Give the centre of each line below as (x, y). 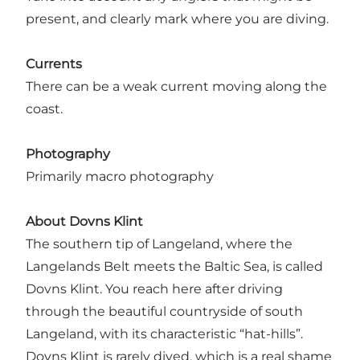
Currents (54, 64)
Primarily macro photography (120, 177)
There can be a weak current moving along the (176, 87)
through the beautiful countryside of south (164, 312)
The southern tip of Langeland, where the (159, 244)
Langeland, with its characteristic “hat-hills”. (164, 334)
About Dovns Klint (84, 222)
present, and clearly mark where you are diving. (177, 19)
